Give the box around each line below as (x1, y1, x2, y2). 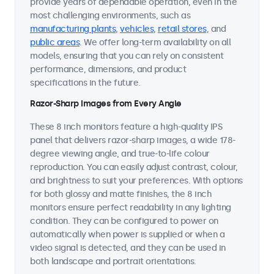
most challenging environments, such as (30, 10, 190, 21)
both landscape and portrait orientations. (30, 256, 196, 267)
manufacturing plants (30, 24, 116, 34)
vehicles (120, 24, 154, 34)
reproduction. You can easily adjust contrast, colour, (30, 162, 238, 172)
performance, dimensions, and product (30, 64, 186, 75)
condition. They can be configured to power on (30, 216, 218, 226)
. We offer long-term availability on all (80, 37, 231, 48)
